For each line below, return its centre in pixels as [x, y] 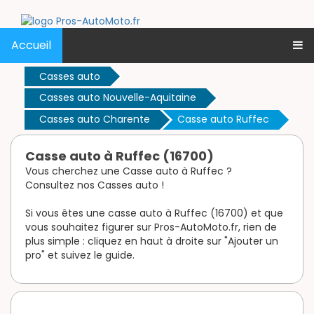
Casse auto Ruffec [223, 120]
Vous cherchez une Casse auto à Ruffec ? [129, 171]
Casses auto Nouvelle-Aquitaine [118, 98]
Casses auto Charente [95, 120]
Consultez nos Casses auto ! [95, 185]
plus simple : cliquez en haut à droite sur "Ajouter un [152, 241]
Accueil [31, 45]
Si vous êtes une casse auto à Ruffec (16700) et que [154, 213]
